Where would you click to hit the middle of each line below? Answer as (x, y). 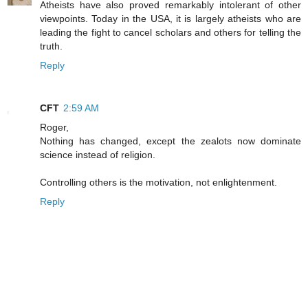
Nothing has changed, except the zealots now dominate (170, 141)
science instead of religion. (98, 154)
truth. (51, 46)
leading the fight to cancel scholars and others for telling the (170, 32)
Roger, (54, 127)
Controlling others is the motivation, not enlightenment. (158, 182)
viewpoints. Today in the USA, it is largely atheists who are (170, 18)
